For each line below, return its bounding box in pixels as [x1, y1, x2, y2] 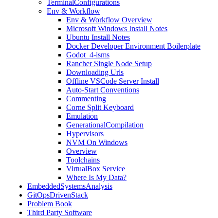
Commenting [66, 94, 106, 103]
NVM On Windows [66, 138, 127, 146]
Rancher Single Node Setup [66, 59, 152, 68]
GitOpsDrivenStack [27, 191, 88, 199]
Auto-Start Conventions [66, 86, 139, 94]
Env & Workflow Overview [66, 16, 152, 24]
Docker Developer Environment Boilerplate [66, 42, 200, 50]
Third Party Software [27, 208, 92, 217]
